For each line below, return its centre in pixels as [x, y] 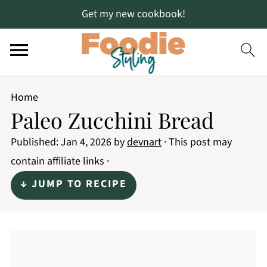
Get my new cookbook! [133, 14]
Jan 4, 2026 [86, 142]
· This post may [196, 142]
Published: [35, 142]
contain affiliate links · [60, 161]
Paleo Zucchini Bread [112, 120]
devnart [144, 142]
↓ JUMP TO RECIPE [73, 184]
